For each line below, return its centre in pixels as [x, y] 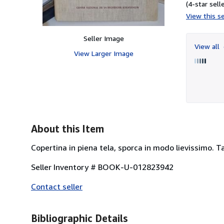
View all [208, 46]
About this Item [67, 128]
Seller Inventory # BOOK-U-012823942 [102, 167]
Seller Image [103, 38]
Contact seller [57, 186]
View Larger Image [103, 53]
